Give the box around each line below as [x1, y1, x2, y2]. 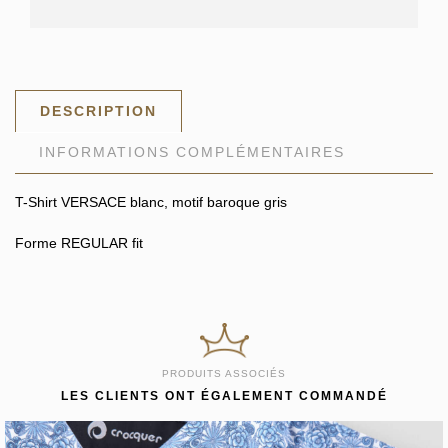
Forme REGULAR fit [15, 234, 143, 251]
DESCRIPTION [40, 102, 157, 119]
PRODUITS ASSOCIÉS [162, 367, 286, 379]
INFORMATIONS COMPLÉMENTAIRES [39, 143, 345, 160]
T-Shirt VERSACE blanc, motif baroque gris [15, 193, 287, 210]
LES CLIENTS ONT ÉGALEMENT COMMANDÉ [60, 388, 388, 403]
